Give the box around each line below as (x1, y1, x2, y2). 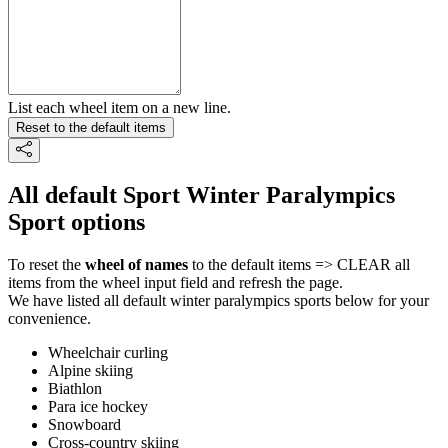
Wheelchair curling (48, 344, 168, 362)
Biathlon (48, 380, 102, 398)
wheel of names (85, 256, 188, 274)
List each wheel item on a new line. (8, 98, 231, 116)
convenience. (8, 310, 91, 328)
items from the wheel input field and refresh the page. (8, 274, 343, 292)
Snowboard (48, 416, 121, 434)
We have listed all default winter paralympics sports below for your (8, 292, 429, 310)
